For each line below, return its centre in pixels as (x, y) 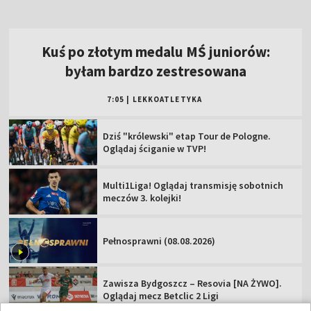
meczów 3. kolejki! (142, 197)
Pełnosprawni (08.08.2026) (159, 241)
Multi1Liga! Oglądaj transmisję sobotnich (193, 185)
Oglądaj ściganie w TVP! (155, 148)
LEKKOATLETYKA (167, 100)
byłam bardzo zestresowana (155, 72)
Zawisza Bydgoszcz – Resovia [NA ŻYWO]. (193, 284)
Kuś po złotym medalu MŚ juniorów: (155, 52)
